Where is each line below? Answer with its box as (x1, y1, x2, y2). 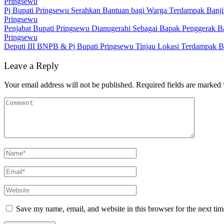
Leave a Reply (4, 60, 59, 71)
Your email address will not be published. (4, 80, 134, 89)
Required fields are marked (136, 80, 223, 89)
